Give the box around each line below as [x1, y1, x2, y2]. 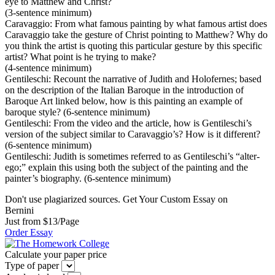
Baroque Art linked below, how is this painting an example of [5, 95, 242, 106]
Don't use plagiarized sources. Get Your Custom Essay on [5, 193, 228, 204]
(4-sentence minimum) [5, 62, 91, 73]
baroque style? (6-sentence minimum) [5, 106, 150, 117]
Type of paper [5, 260, 59, 271]
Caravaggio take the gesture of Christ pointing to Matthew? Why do [5, 29, 268, 40]
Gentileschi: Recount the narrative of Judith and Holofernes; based [5, 73, 261, 84]
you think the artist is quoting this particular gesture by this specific [5, 40, 262, 51]
